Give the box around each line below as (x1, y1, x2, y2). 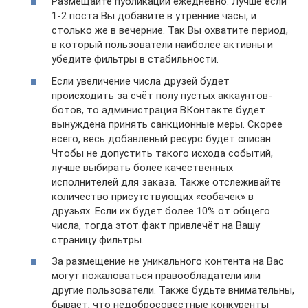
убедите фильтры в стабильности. (52, 53, 219, 65)
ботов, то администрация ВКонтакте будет (52, 103, 265, 116)
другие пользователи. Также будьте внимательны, (52, 284, 294, 296)
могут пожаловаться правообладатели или (52, 269, 261, 282)
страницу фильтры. (52, 233, 144, 246)
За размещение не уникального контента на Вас (52, 255, 284, 267)
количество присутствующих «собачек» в (52, 190, 254, 203)
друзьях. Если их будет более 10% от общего (52, 204, 270, 217)
